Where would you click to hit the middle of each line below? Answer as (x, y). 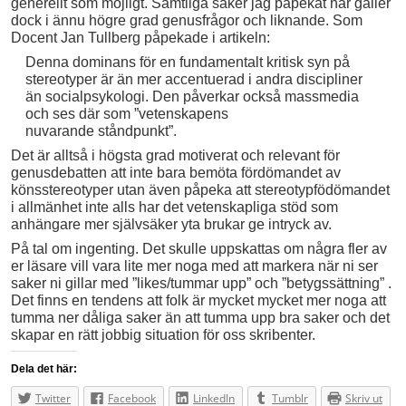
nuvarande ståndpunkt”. (101, 130)
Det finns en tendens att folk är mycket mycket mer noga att (198, 300)
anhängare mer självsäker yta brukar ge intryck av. (171, 224)
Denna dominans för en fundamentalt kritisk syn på (187, 62)
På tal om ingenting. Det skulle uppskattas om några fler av (199, 248)
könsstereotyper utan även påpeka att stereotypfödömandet (200, 189)
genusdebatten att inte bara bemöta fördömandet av (176, 172)
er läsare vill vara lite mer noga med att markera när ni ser (194, 266)
